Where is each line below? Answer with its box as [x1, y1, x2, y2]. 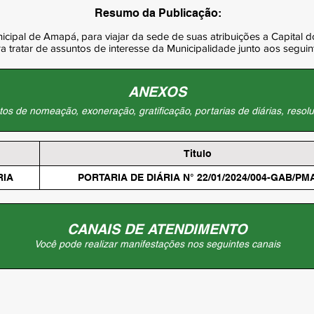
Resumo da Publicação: [94, 6, 221, 20]
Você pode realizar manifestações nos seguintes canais [34, 238, 280, 250]
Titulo [183, 147, 212, 159]
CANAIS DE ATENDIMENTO [67, 221, 247, 238]
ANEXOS [128, 83, 186, 100]
